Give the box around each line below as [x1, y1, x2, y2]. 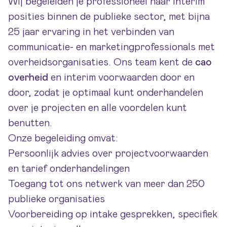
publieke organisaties [8, 194, 105, 204]
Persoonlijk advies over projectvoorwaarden [8, 148, 208, 159]
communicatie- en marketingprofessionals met [8, 42, 215, 52]
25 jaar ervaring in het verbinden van [8, 27, 174, 37]
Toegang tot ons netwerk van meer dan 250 [8, 179, 205, 189]
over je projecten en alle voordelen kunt [8, 103, 187, 113]
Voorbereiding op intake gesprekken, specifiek [8, 209, 217, 219]
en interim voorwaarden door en [48, 72, 195, 83]
